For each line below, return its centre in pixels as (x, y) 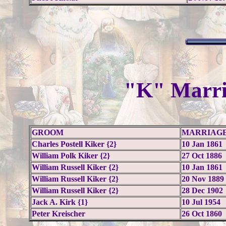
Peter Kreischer (58, 214)
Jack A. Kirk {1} (60, 202)
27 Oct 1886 (202, 156)
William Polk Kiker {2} (71, 156)
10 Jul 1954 (201, 202)
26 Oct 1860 (202, 214)
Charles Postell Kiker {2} (74, 144)
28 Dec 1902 (202, 190)
